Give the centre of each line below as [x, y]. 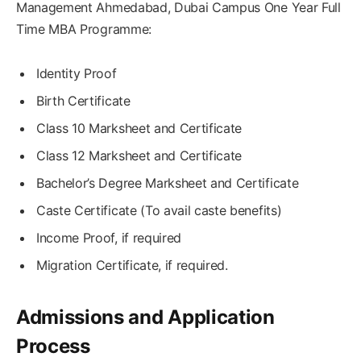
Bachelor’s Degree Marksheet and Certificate [168, 183]
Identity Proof [77, 73]
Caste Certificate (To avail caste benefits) [159, 211]
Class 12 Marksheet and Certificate [139, 156]
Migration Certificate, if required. [132, 266]
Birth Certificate [83, 101]
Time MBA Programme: [84, 29]
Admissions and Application [145, 317]
